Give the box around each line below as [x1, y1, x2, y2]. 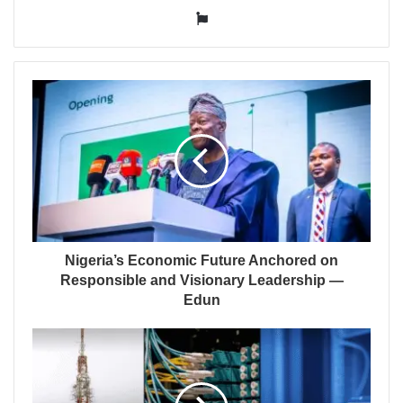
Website [206, 9, 260, 26]
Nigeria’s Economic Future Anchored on [65, 253, 338, 268]
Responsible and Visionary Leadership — [59, 273, 344, 288]
